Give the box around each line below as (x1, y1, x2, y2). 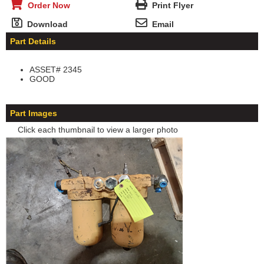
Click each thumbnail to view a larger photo (18, 125, 178, 135)
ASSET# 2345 (29, 65, 82, 75)
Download (22, 19, 68, 29)
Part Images (10, 108, 57, 118)
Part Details (10, 37, 56, 47)
